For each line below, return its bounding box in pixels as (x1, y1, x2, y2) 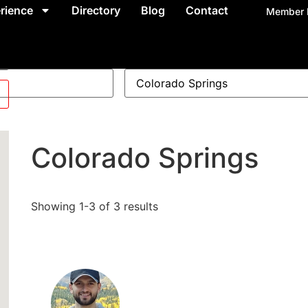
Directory (71, 3, 120, 17)
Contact (185, 3, 228, 17)
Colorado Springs (30, 141, 258, 175)
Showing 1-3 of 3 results (30, 199, 158, 213)
